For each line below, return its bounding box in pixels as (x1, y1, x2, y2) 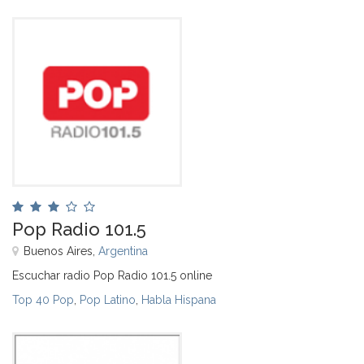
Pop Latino (80, 292, 136, 306)
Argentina (98, 244, 148, 258)
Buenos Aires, (24, 244, 98, 258)
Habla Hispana (141, 292, 216, 306)
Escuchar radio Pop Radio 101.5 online (12, 268, 212, 282)
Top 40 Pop (12, 292, 74, 306)
